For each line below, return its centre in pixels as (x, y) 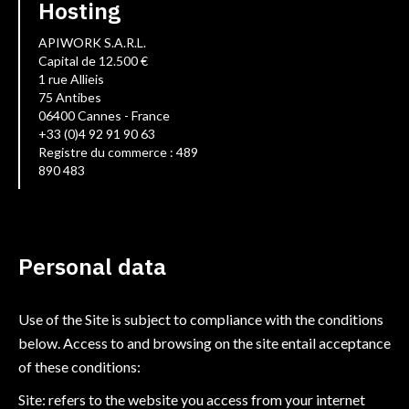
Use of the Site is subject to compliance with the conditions (201, 319)
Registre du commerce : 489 (118, 152)
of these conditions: (79, 367)
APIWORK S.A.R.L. (92, 42)
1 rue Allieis (71, 79)
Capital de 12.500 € (93, 61)
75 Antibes (70, 97)
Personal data (92, 266)
